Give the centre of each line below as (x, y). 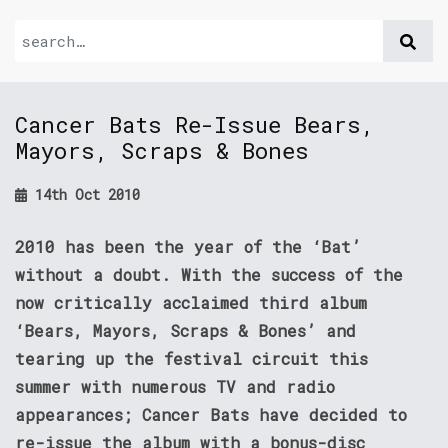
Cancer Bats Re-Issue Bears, (194, 124)
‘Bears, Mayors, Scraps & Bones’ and (185, 330)
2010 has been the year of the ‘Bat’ (188, 246)
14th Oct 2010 (84, 194)
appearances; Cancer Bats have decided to (211, 414)
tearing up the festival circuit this (191, 358)
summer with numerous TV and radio (175, 386)
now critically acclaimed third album (191, 302)
